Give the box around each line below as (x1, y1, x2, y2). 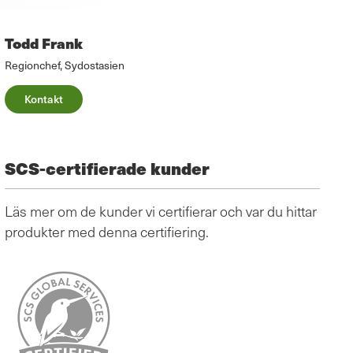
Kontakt (24, 91, 63, 108)
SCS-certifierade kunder (5, 156, 210, 181)
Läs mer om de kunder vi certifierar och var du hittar (5, 202, 317, 221)
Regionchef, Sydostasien (5, 57, 124, 74)
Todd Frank (5, 32, 83, 54)
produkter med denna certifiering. (5, 222, 209, 242)
